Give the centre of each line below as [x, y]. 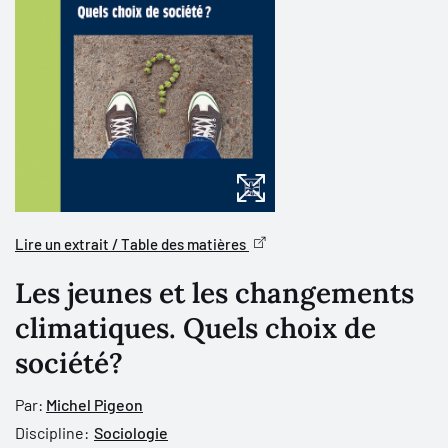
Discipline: [52, 432]
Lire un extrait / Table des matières [132, 244]
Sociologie [131, 432]
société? [69, 363]
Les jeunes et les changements [214, 293]
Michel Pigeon [94, 404]
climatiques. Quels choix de [195, 328]
